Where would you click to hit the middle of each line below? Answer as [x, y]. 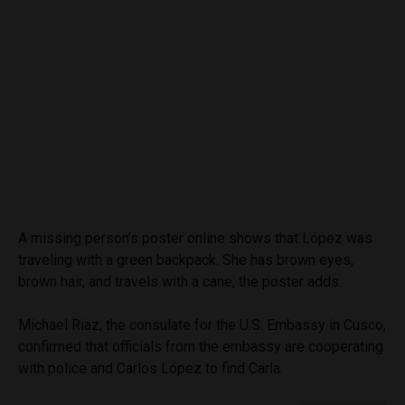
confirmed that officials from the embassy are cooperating [201, 347]
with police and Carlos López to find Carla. [151, 369]
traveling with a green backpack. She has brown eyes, [186, 260]
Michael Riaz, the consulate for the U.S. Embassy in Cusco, [202, 325]
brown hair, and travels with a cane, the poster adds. [180, 282]
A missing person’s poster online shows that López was [195, 239]
